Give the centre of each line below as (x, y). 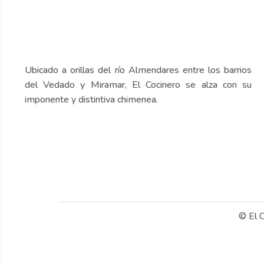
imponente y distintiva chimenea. (91, 100)
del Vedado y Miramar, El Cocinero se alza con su (138, 85)
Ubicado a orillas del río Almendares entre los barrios (138, 70)
